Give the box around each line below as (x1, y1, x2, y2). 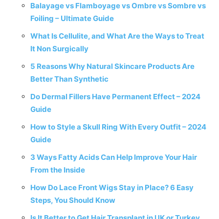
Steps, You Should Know (30, 196, 115, 205)
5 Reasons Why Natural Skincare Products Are (30, 62, 195, 71)
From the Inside (30, 165, 85, 175)
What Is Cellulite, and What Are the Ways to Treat (30, 31, 204, 41)
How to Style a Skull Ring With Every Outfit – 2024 (30, 122, 206, 131)
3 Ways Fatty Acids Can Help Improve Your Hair (30, 153, 197, 162)
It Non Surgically (30, 44, 88, 53)
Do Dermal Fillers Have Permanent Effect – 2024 (30, 92, 200, 101)
